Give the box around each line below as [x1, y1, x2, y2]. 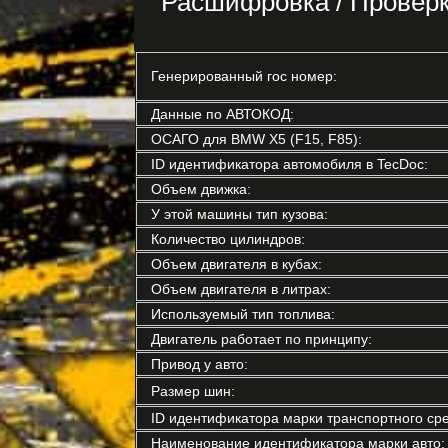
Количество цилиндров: [150, 231, 305, 247]
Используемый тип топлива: [150, 306, 335, 322]
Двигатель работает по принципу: [150, 331, 372, 347]
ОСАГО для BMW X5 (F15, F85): [150, 131, 362, 147]
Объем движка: [150, 181, 251, 197]
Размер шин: [150, 383, 235, 399]
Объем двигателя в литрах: [150, 281, 331, 297]
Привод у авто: [150, 356, 248, 372]
